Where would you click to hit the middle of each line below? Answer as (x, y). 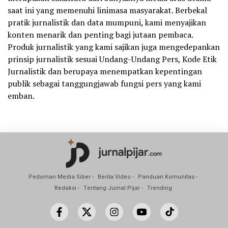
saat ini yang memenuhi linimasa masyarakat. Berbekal (107, 10)
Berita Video (114, 177)
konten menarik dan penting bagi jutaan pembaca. (101, 34)
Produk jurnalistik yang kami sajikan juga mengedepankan (114, 47)
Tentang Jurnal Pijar (111, 188)
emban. (21, 95)
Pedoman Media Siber (60, 177)
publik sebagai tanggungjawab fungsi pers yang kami (104, 83)
